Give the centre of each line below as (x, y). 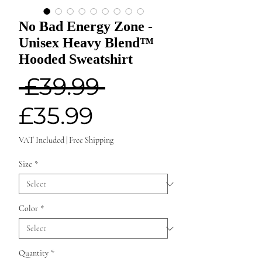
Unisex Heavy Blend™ (86, 43)
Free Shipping (91, 140)
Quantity (34, 253)
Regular (151, 86)
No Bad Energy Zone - (86, 27)
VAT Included (42, 140)
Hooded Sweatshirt (76, 59)
